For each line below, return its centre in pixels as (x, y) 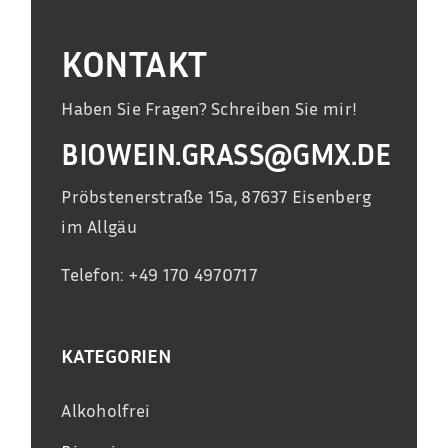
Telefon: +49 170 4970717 (159, 274)
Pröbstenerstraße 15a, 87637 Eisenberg (216, 196)
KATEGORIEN (116, 355)
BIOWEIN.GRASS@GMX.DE (226, 154)
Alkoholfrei (106, 410)
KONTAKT (134, 64)
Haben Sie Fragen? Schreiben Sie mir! (209, 108)
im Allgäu (99, 226)
